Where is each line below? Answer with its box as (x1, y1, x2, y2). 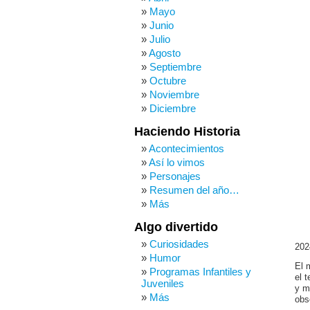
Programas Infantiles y (149, 266, 251, 277)
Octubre (149, 75, 186, 86)
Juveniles (141, 277, 184, 289)
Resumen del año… (149, 184, 239, 196)
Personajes (149, 170, 201, 182)
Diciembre (149, 102, 196, 114)
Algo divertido (134, 220, 218, 234)
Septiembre (149, 61, 201, 73)
